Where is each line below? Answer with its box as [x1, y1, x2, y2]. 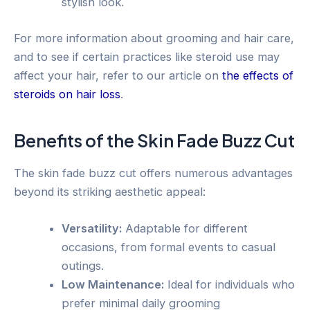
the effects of [222, 68, 293, 82]
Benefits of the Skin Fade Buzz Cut [14, 129, 295, 152]
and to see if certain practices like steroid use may [14, 49, 280, 64]
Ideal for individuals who [164, 277, 295, 292]
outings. [62, 259, 104, 273]
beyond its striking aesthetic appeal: [14, 184, 206, 199]
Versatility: [62, 221, 122, 236]
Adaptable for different [122, 221, 248, 236]
